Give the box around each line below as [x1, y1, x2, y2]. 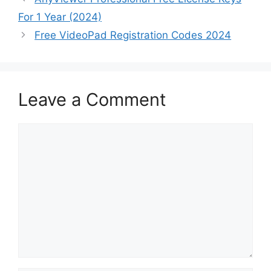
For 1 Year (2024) [18, 10, 102, 23]
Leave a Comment [18, 88, 166, 110]
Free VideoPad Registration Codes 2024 [34, 28, 232, 41]
